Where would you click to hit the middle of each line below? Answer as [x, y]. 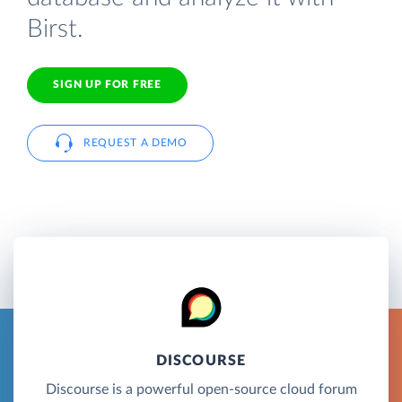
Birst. [55, 29]
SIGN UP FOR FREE [107, 85]
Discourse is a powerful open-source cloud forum [201, 389]
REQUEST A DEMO [135, 142]
